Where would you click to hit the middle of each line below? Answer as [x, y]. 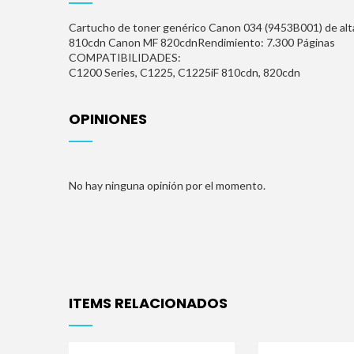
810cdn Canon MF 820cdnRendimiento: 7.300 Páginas [202, 42]
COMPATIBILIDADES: [125, 57]
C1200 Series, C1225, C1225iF [145, 72]
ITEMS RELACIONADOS [148, 303]
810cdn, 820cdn [261, 72]
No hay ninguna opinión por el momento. [167, 185]
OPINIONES [108, 119]
